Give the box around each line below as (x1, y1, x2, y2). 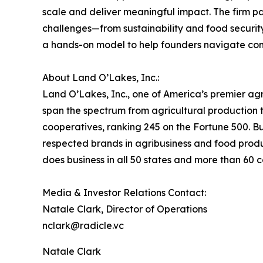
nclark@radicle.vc (42, 220, 124, 231)
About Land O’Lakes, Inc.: (42, 72, 159, 83)
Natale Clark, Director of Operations (42, 203, 207, 215)
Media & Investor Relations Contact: (42, 187, 206, 198)
